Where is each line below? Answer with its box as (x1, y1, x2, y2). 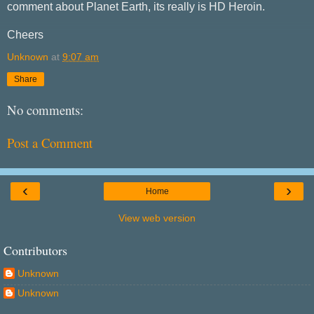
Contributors (4, 242, 67, 259)
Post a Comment (7, 134, 93, 152)
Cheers (7, 28, 43, 41)
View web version (118, 212, 196, 224)
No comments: (7, 101, 83, 119)
